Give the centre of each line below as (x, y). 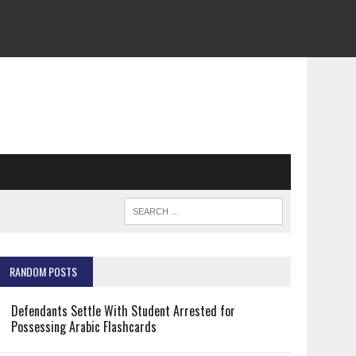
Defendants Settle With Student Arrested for (124, 311)
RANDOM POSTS (44, 271)
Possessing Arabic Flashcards (84, 327)
